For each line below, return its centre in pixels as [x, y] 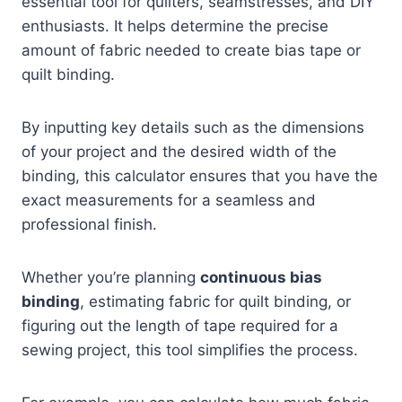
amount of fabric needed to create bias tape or [191, 50]
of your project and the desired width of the [179, 151]
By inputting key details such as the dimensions [193, 127]
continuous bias [261, 277]
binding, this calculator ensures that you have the [200, 175]
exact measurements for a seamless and [169, 200]
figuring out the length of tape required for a [180, 325]
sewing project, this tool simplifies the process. [190, 350]
